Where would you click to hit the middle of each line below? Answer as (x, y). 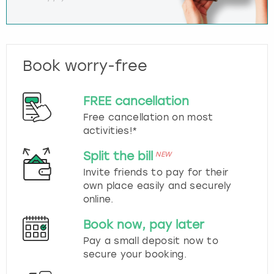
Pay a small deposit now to (150, 241)
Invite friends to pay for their (156, 173)
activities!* (110, 131)
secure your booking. (135, 255)
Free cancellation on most (148, 118)
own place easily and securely (157, 186)
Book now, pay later (143, 225)
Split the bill (118, 157)
